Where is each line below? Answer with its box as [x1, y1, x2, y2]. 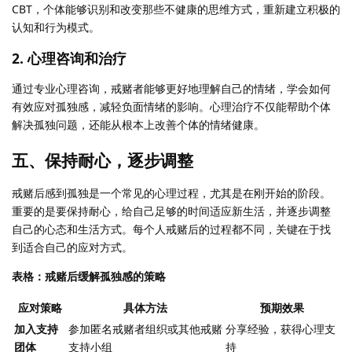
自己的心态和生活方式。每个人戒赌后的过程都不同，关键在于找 [12, 222, 331, 237]
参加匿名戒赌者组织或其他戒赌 [68, 321, 222, 337]
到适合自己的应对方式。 [12, 240, 133, 255]
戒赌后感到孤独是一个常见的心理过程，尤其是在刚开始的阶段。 [12, 185, 331, 201]
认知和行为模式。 [12, 19, 100, 35]
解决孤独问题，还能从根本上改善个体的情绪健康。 [12, 117, 265, 133]
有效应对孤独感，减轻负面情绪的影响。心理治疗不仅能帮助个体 [12, 99, 331, 115]
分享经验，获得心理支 [225, 321, 335, 337]
